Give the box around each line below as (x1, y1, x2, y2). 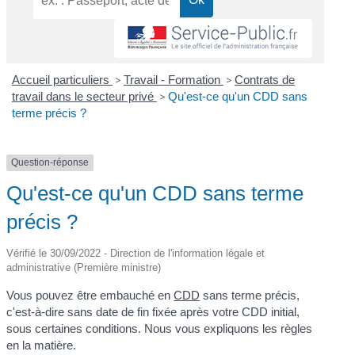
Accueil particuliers (11, 73, 113, 87)
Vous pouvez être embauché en (6, 288, 174, 302)
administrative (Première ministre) (6, 261, 162, 273)
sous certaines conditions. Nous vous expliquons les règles (6, 321, 313, 335)
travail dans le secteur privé (11, 90, 157, 104)
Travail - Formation (123, 73, 223, 87)
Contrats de (234, 73, 295, 87)
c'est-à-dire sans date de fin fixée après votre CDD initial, (6, 304, 300, 319)
